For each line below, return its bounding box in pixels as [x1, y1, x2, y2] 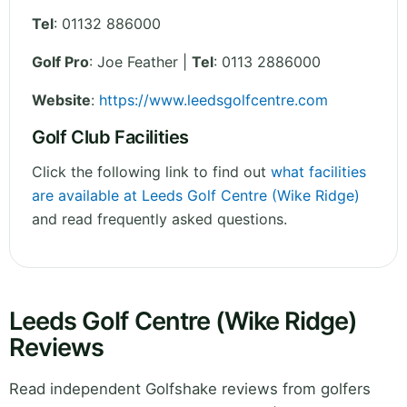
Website [32, 91, 91, 110]
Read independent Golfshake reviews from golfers [9, 380, 371, 399]
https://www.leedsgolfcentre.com [99, 91, 328, 110]
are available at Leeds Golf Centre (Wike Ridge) [32, 186, 360, 205]
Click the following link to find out [32, 163, 271, 182]
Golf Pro [32, 53, 89, 72]
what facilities [271, 163, 366, 182]
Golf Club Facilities [32, 126, 189, 149]
